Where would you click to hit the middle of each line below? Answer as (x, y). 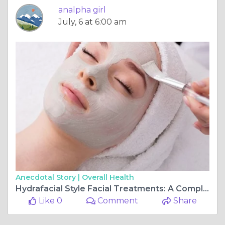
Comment (117, 200)
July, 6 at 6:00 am (92, 22)
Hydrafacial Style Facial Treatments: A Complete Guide (206, 188)
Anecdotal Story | (49, 177)
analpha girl (82, 10)
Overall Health (108, 177)
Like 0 (49, 200)
